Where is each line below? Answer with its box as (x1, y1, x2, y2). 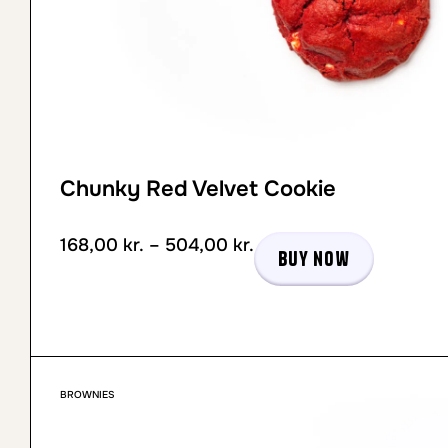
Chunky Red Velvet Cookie (60, 175, 336, 203)
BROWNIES (60, 388, 115, 401)
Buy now (278, 246, 350, 271)
